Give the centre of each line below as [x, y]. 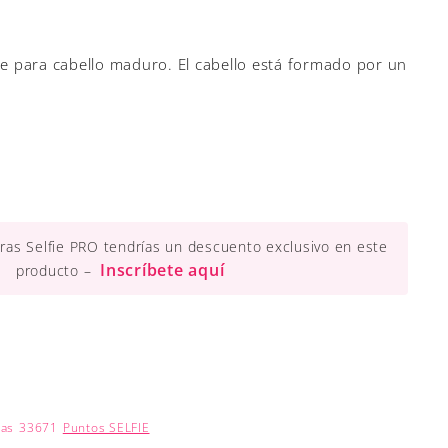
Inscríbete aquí [162, 270]
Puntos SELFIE [106, 428]
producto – [55, 271]
